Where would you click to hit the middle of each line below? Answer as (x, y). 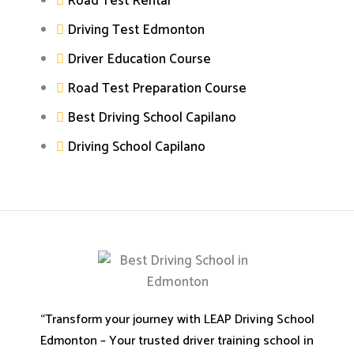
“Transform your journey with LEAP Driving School (177, 319)
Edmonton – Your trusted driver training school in (177, 341)
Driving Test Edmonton (136, 30)
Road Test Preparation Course (157, 89)
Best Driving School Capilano (152, 118)
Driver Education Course (139, 60)
